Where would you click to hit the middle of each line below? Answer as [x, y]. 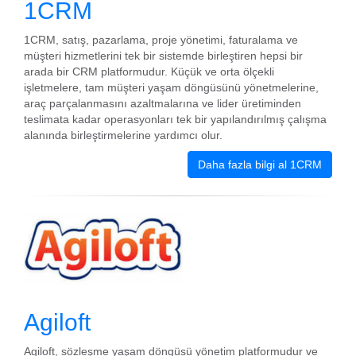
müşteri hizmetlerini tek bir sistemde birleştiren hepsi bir [163, 56]
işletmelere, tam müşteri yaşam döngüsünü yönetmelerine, [171, 87]
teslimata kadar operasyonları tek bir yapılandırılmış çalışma [175, 119]
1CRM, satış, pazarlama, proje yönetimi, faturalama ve [161, 40]
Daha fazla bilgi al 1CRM [260, 164]
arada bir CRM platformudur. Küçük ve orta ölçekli [149, 72]
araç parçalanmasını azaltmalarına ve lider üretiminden [163, 103]
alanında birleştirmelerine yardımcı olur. [123, 135]
